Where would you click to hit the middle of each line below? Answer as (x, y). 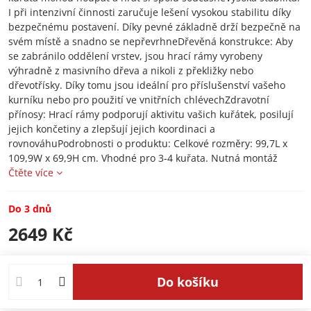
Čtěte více (31, 173)
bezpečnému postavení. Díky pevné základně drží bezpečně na (154, 27)
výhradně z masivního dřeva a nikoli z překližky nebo (131, 70)
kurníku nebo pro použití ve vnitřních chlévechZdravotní (139, 100)
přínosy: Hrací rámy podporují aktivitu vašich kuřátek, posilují (151, 114)
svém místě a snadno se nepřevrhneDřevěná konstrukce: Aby (151, 41)
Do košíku (192, 281)
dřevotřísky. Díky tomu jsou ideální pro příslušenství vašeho (147, 85)
